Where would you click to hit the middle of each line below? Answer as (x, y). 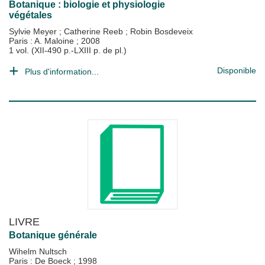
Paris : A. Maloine (43, 41)
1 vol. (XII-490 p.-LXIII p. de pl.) (68, 50)
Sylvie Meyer (34, 31)
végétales (30, 15)
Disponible (237, 70)
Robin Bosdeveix (161, 31)
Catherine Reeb (95, 31)
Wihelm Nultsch (38, 251)
